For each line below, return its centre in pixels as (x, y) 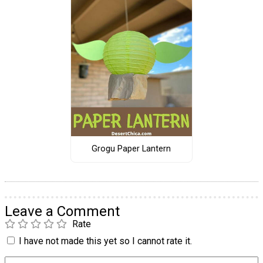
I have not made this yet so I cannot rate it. (105, 241)
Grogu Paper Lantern (131, 149)
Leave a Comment (62, 211)
